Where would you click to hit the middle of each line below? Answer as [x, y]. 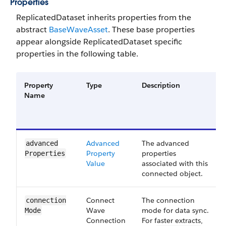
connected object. [172, 174]
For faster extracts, [172, 220]
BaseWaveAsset [78, 30]
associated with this [175, 163]
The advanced [165, 143]
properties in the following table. [77, 54]
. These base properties [151, 30]
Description [161, 85]
